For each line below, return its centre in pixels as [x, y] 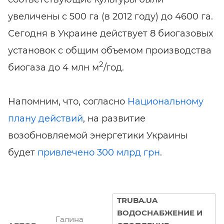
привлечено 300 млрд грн [99, 153]
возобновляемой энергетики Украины [98, 136]
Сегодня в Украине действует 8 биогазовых [110, 34]
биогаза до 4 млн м [53, 68]
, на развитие [114, 119]
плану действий [45, 119]
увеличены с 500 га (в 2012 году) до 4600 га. [110, 17]
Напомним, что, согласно [68, 102]
